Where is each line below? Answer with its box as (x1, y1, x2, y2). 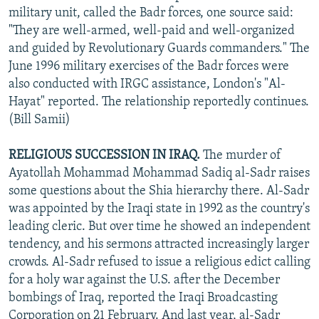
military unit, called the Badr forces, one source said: (9, 6, 293, 20)
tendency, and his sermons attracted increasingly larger (9, 237, 309, 251)
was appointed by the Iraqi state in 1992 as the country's (9, 202, 310, 216)
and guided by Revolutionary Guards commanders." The (9, 41, 310, 56)
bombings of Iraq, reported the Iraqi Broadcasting (9, 291, 278, 305)
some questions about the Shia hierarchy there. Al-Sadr (9, 184, 309, 198)
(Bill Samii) (9, 113, 70, 127)
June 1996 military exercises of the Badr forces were (9, 59, 289, 73)
